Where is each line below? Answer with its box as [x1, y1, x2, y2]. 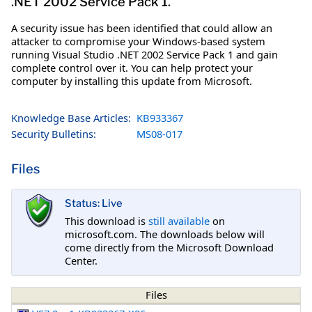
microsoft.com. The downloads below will [65, 226, 265, 241]
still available [148, 213, 210, 228]
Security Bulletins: [11, 126, 96, 141]
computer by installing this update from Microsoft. [11, 73, 252, 88]
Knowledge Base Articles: [11, 110, 131, 125]
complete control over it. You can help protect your [11, 60, 253, 75]
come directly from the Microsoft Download [65, 240, 274, 254]
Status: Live [65, 197, 123, 210]
